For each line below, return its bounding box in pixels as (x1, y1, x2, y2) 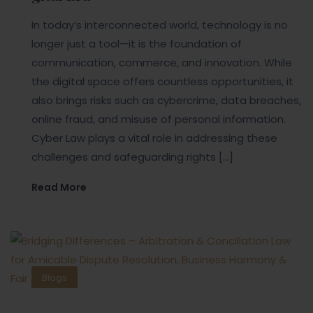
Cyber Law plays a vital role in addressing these (31, 130, 277, 145)
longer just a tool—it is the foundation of (31, 36, 242, 51)
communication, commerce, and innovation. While (31, 54, 292, 70)
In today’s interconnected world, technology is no (31, 17, 288, 32)
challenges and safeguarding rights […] (31, 149, 233, 164)
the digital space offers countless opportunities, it (31, 73, 293, 89)
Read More (31, 180, 87, 194)
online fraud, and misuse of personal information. (31, 111, 286, 126)
